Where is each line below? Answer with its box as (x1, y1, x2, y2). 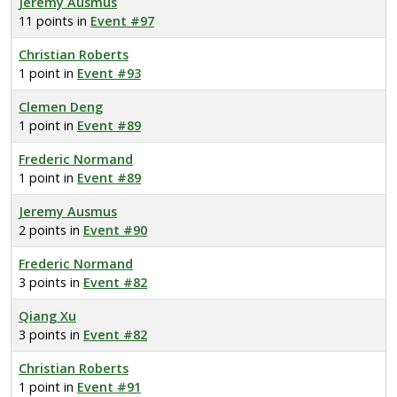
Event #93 (77, 65, 141, 82)
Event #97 (90, 12, 154, 29)
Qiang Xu (19, 307, 76, 324)
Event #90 (83, 222, 147, 238)
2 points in (19, 222, 83, 238)
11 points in (19, 12, 90, 29)
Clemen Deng (19, 98, 103, 115)
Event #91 (77, 378, 141, 395)
